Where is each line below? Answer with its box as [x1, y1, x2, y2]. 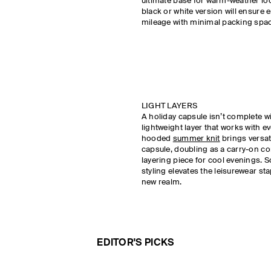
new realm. [141, 178, 186, 186]
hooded [141, 135, 173, 143]
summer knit [172, 135, 220, 143]
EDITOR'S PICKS [97, 238, 174, 248]
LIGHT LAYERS [141, 102, 201, 110]
